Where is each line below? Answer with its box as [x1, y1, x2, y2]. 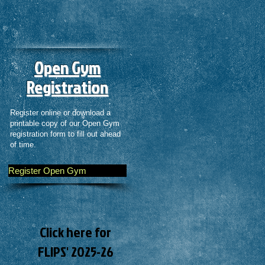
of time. [10, 140, 38, 149]
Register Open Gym [8, 166, 86, 176]
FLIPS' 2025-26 [37, 241, 114, 261]
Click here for [40, 222, 111, 242]
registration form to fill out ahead [10, 130, 121, 138]
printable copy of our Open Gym [10, 119, 119, 128]
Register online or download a [10, 108, 111, 117]
